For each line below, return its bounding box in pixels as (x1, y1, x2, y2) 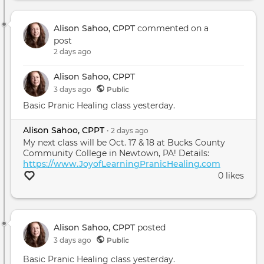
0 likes (218, 170, 244, 181)
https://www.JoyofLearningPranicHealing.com (23, 158, 220, 169)
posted (135, 222, 166, 233)
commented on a (135, 23, 209, 34)
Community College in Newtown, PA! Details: (23, 147, 209, 159)
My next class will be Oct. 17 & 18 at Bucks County (23, 137, 225, 148)
